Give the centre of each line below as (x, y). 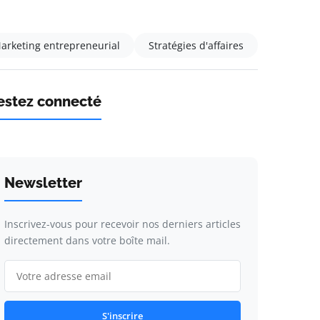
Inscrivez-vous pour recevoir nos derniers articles (122, 224)
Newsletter (43, 183)
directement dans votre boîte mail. (87, 240)
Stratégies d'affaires (196, 45)
